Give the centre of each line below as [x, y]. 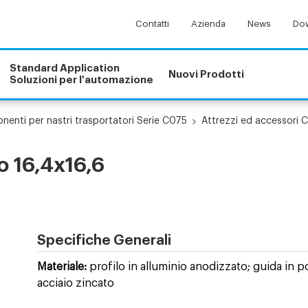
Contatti [153, 24]
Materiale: [62, 267]
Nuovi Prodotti [207, 75]
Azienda [209, 24]
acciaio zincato [75, 283]
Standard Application [65, 68]
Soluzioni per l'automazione [82, 80]
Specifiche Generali [104, 241]
